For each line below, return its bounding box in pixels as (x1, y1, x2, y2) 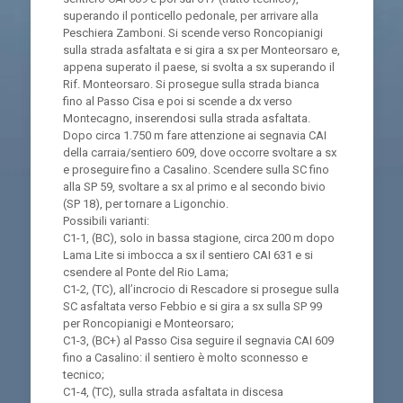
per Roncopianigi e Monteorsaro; (62, 317, 234, 330)
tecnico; (62, 368, 104, 381)
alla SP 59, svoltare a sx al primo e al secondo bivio (62, 180, 326, 193)
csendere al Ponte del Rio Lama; (62, 265, 228, 279)
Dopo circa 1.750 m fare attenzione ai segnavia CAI (62, 129, 327, 142)
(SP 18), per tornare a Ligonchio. (62, 197, 228, 210)
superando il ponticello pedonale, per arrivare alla (62, 9, 318, 22)
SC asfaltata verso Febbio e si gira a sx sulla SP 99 (62, 300, 322, 313)
